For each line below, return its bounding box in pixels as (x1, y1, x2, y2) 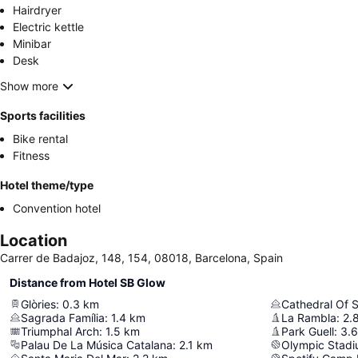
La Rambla (281, 310, 336, 324)
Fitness (13, 148, 50, 162)
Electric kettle (13, 19, 84, 34)
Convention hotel (13, 201, 101, 215)
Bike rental (13, 131, 68, 145)
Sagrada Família (21, 310, 105, 324)
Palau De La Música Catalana (21, 337, 173, 352)
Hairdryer (13, 2, 62, 17)
